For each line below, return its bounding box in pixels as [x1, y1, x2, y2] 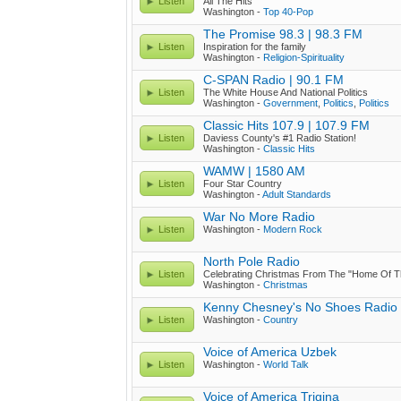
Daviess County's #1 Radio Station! [203, 132, 356, 143]
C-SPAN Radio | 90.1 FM [203, 73, 344, 87]
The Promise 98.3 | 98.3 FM [203, 27, 363, 41]
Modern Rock [263, 224, 322, 235]
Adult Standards [262, 189, 331, 200]
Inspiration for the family [203, 41, 306, 52]
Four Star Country [203, 178, 282, 189]
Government [263, 98, 318, 108]
